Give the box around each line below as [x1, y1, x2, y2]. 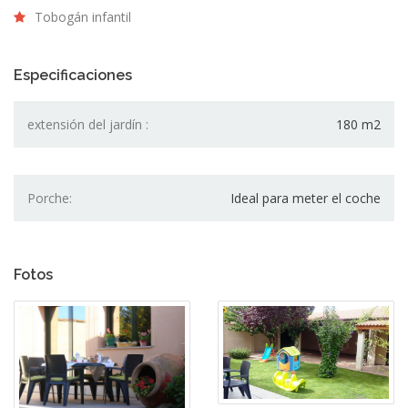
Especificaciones [14, 66, 132, 84]
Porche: [27, 189, 72, 207]
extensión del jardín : [27, 116, 148, 133]
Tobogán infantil [35, 8, 131, 25]
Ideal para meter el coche [230, 189, 381, 207]
